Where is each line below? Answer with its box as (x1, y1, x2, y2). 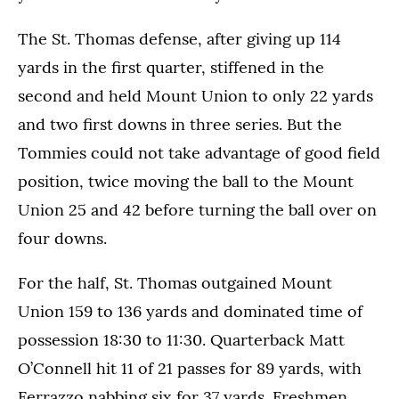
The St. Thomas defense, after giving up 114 (18, 28, 341, 50)
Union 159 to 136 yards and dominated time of (18, 301, 362, 322)
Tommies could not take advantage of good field (18, 142, 380, 164)
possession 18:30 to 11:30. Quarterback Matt (18, 330, 345, 351)
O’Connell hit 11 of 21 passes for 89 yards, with (18, 358, 362, 379)
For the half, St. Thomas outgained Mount (18, 273, 332, 294)
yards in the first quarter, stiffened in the (18, 57, 324, 78)
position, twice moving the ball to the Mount (18, 171, 354, 192)
